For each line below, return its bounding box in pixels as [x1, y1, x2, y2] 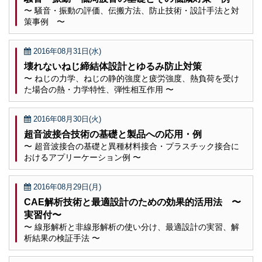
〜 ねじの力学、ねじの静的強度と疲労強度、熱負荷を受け [24, 74, 239, 83]
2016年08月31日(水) [31, 47, 101, 56]
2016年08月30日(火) [31, 115, 101, 123]
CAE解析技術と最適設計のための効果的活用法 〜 [24, 197, 241, 207]
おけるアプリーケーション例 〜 [24, 153, 141, 162]
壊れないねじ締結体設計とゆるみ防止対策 [24, 61, 202, 71]
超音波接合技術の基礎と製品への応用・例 [24, 129, 202, 139]
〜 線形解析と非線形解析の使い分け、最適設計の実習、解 [24, 222, 239, 232]
